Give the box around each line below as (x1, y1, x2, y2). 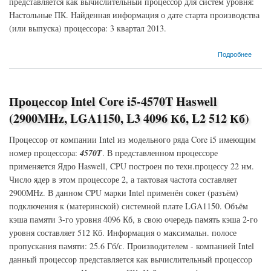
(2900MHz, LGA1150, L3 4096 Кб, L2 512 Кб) (9, 109, 249, 127)
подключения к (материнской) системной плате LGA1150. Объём (9, 200, 248, 212)
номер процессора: (9, 147, 80, 158)
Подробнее (217, 49, 252, 59)
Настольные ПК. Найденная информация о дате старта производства (9, 9, 260, 21)
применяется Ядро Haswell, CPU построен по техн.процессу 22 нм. (9, 160, 254, 172)
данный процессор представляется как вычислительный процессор (9, 253, 252, 265)
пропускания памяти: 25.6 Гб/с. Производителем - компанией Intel (9, 240, 254, 252)
